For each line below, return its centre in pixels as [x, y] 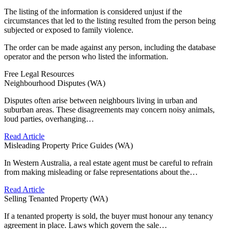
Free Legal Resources [39, 74]
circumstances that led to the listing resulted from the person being [110, 21]
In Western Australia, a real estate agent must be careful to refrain [108, 163]
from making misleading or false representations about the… [101, 172]
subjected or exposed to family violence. [69, 30]
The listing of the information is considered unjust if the [93, 12]
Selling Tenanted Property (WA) [56, 199]
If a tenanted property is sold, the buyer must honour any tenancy [109, 216]
